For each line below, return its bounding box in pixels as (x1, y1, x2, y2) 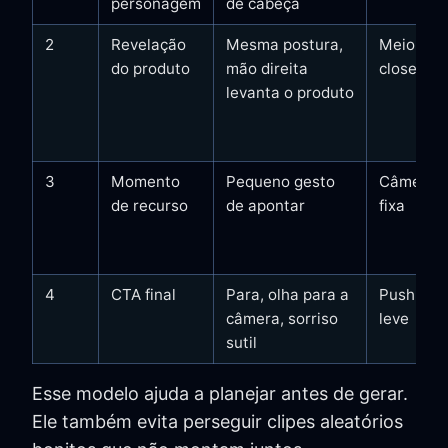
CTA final (111, 284, 176, 304)
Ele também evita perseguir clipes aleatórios (32, 410, 403, 432)
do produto (111, 58, 190, 78)
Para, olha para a (226, 284, 349, 304)
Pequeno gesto (226, 171, 335, 191)
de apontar (226, 195, 305, 215)
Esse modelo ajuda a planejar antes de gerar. (32, 382, 408, 404)
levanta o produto (226, 82, 354, 102)
